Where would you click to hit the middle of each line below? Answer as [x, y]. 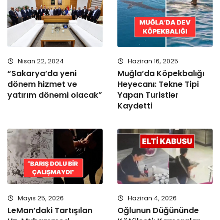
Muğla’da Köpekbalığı [161, 74]
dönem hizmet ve [42, 84]
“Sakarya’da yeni [42, 74]
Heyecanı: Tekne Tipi [158, 84]
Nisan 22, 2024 [40, 61]
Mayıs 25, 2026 [40, 198]
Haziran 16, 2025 [152, 61]
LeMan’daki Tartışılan [50, 211]
